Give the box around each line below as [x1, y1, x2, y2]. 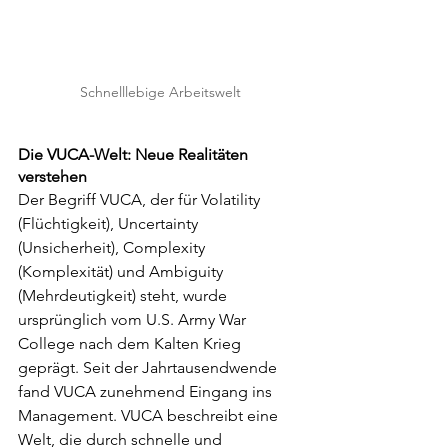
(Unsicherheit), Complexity [18, 238, 209, 258]
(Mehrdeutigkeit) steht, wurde [18, 286, 231, 306]
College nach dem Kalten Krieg [18, 334, 245, 354]
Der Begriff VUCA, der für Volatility [18, 190, 264, 210]
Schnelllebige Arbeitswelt [79, 83, 241, 102]
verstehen [18, 167, 87, 187]
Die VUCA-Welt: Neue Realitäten [18, 145, 252, 165]
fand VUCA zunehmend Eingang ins [18, 382, 276, 402]
